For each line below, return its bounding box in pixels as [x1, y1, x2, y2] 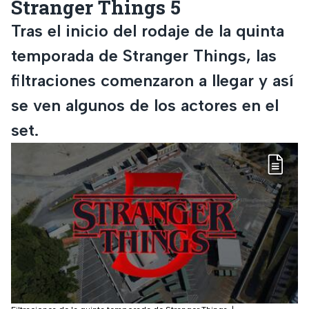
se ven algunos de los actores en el [11, 94, 279, 115]
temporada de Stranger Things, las [11, 45, 277, 66]
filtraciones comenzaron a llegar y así [11, 70, 293, 90]
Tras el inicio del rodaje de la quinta [11, 20, 284, 41]
